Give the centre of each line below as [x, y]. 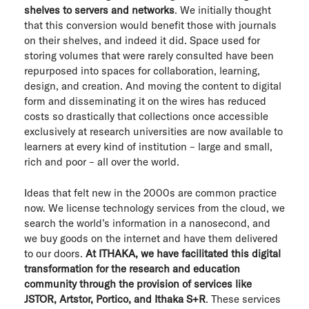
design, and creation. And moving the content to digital [153, 86]
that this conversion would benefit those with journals [150, 25]
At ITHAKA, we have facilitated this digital [183, 253]
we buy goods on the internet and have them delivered [151, 238]
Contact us [78, 123]
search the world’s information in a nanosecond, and [147, 223]
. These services [243, 299]
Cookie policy [89, 90]
